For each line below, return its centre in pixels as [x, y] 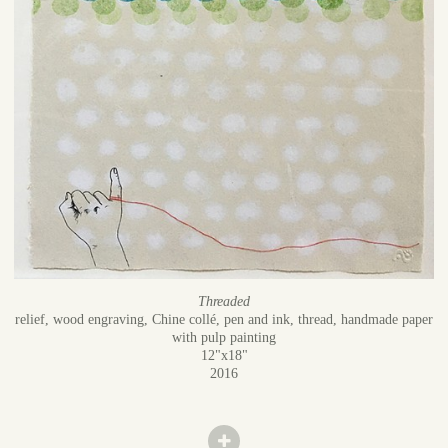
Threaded [224, 302]
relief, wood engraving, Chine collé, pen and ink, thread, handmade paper [224, 320]
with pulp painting [224, 338]
